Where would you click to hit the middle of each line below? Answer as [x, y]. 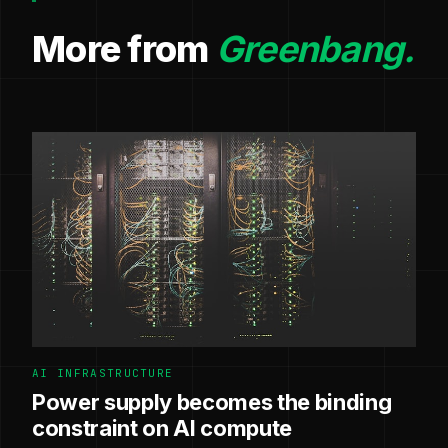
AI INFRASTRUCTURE [103, 373]
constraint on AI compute [162, 428]
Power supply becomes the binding [212, 402]
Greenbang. [315, 48]
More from [124, 48]
